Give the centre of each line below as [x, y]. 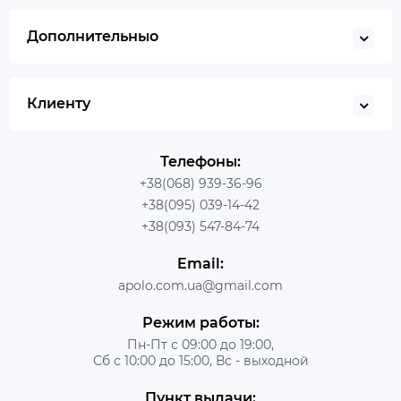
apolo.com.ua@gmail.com [200, 285]
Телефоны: [200, 161]
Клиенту [59, 103]
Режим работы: [200, 322]
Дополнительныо [93, 36]
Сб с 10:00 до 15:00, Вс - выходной [200, 360]
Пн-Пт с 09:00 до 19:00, [200, 344]
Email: [200, 263]
